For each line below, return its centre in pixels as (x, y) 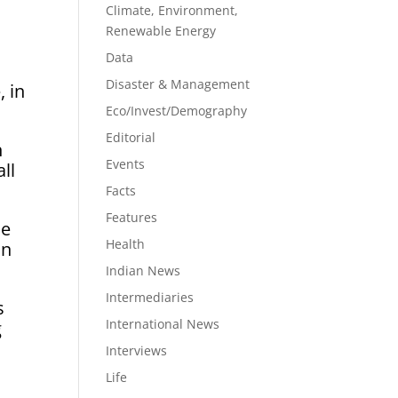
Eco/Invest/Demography (177, 111)
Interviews (137, 350)
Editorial (131, 137)
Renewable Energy (161, 31)
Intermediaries (150, 297)
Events (126, 164)
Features (132, 217)
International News (163, 324)
